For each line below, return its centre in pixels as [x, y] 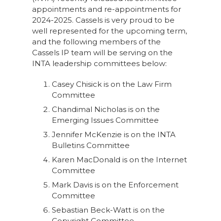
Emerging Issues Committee [105, 120]
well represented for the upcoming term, [109, 31]
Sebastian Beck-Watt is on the [108, 210]
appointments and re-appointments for [106, 9]
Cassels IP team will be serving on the [102, 53]
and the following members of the [96, 42]
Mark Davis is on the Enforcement [115, 185]
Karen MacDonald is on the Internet [119, 160]
